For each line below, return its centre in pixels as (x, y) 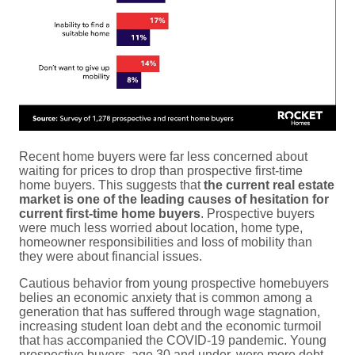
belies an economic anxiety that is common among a (166, 297)
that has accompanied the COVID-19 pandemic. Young (173, 340)
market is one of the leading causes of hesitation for (174, 199)
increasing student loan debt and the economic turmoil (170, 326)
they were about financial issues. (111, 256)
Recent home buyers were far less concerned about (163, 156)
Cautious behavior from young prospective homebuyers (174, 283)
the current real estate (269, 185)
